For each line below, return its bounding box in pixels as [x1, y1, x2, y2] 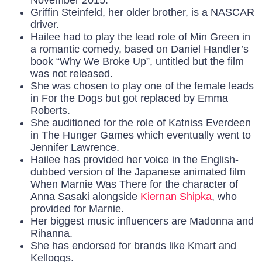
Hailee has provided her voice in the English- [30, 154, 239, 166]
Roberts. [30, 105, 70, 117]
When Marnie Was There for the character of [30, 178, 238, 191]
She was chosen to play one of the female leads [30, 80, 254, 92]
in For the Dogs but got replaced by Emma [30, 92, 228, 105]
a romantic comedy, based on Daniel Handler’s [30, 43, 249, 56]
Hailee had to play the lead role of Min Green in [30, 31, 250, 43]
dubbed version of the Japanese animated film [30, 166, 246, 178]
